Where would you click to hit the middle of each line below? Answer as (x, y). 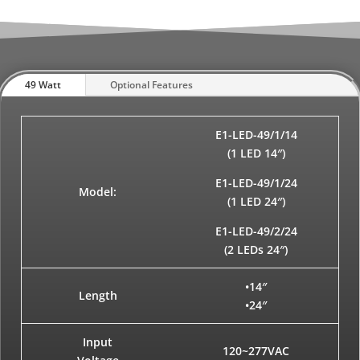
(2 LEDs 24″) (256, 249)
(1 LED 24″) (256, 201)
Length (98, 295)
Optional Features (151, 84)
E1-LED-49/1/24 (256, 182)
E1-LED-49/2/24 (256, 231)
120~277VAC (256, 350)
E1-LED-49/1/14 (256, 134)
